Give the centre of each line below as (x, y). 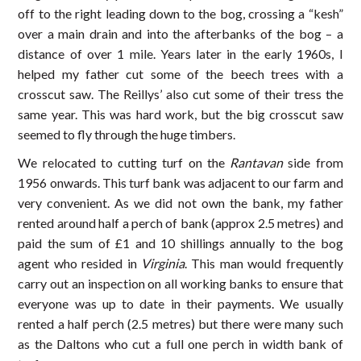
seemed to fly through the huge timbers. (127, 135)
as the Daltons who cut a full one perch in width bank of (180, 344)
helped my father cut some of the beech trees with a (180, 74)
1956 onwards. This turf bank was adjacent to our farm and (180, 183)
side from (313, 163)
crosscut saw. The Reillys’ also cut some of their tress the (180, 94)
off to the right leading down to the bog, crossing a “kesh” (180, 14)
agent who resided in (79, 263)
